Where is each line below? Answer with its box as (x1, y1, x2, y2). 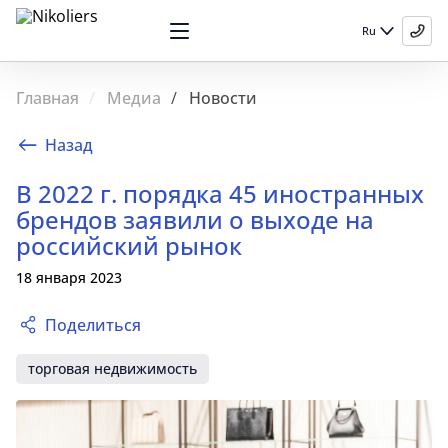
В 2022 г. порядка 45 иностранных (16, 177, 424, 210)
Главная (16, 87, 79, 109)
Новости (189, 87, 257, 109)
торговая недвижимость (28, 359, 197, 378)
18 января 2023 (16, 268, 122, 287)
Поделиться (45, 314, 141, 336)
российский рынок (16, 229, 242, 262)
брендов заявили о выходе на (16, 203, 374, 236)
